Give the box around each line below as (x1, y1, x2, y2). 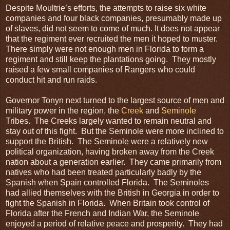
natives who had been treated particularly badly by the (6, 167, 201, 177)
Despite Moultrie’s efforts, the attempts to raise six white (6, 3, 206, 12)
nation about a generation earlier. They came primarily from (6, 157, 221, 166)
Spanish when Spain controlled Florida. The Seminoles (6, 178, 209, 187)
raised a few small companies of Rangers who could (6, 65, 195, 74)
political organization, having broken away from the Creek (6, 147, 214, 156)
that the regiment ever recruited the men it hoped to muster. (6, 34, 218, 43)
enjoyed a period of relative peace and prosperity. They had (6, 219, 223, 228)
